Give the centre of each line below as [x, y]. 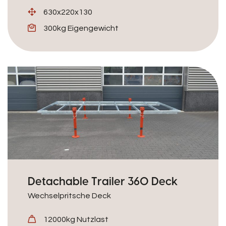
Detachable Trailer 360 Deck [103, 181]
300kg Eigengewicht [81, 28]
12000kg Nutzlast [76, 219]
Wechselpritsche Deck [69, 196]
